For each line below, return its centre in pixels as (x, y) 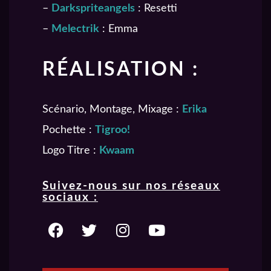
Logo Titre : (71, 150)
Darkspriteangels (93, 9)
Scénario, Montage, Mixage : (112, 109)
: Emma (119, 29)
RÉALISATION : (121, 69)
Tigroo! (113, 130)
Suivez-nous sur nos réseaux (131, 186)
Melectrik (75, 29)
